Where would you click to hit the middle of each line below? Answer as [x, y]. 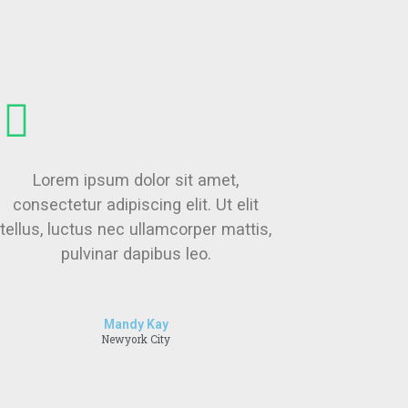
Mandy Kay [136, 324]
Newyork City [136, 339]
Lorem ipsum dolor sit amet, [136, 179]
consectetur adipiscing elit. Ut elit [136, 204]
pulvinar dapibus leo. [136, 253]
